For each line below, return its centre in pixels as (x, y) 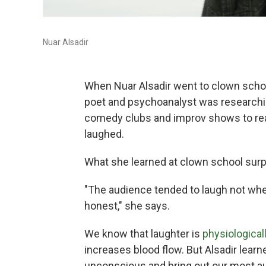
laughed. (104, 134)
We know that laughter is (143, 234)
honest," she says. (127, 206)
